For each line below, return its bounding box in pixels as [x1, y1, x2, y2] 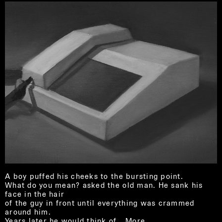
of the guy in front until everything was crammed [5, 198, 195, 208]
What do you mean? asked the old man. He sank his [5, 180, 203, 190]
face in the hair [5, 189, 65, 199]
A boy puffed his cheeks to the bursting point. [5, 171, 183, 181]
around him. [5, 207, 51, 217]
